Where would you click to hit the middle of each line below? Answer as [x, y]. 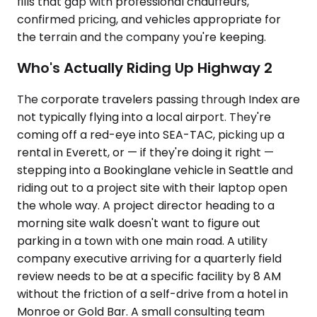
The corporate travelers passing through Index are [158, 99]
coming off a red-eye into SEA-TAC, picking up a [151, 135]
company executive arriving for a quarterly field [149, 259]
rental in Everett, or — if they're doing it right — [145, 152]
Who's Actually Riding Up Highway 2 [145, 68]
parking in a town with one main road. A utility [142, 241]
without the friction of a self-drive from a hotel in [152, 294]
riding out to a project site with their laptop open [152, 188]
